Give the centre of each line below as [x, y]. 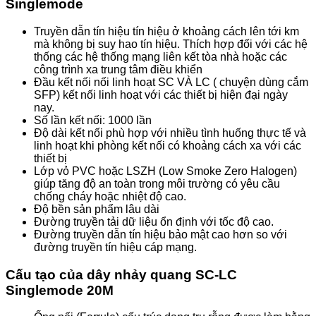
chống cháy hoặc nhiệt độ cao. [110, 196]
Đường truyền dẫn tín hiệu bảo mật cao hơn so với [160, 235]
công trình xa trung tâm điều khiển [118, 69]
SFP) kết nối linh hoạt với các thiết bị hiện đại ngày [161, 95]
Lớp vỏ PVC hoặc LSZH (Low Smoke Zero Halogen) [165, 171]
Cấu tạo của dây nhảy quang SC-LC [121, 274]
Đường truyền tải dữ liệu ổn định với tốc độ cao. [154, 222]
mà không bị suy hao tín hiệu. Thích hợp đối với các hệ [171, 44]
